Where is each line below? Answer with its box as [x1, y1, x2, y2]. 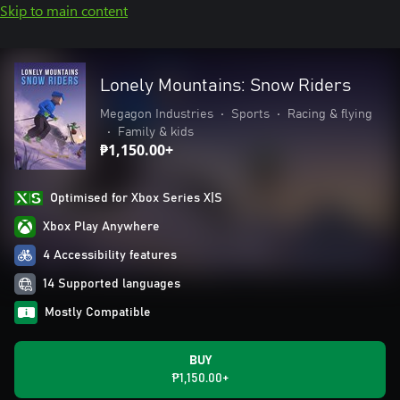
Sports [231, 108, 270, 121]
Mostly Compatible [45, 306, 151, 319]
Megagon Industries [100, 108, 213, 121]
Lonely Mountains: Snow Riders [100, 77, 351, 95]
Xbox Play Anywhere [43, 221, 160, 233]
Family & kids [118, 126, 194, 138]
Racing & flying [287, 108, 372, 121]
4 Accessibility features [43, 249, 177, 262]
